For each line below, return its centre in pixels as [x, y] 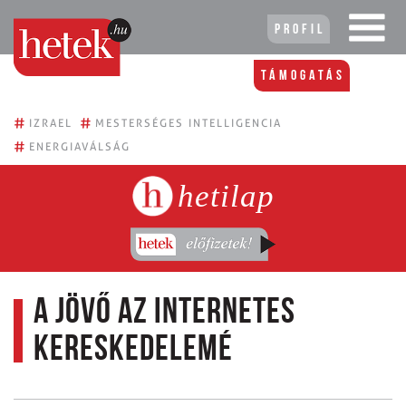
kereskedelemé [133, 350]
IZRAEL [51, 123]
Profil [300, 30]
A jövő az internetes [164, 313]
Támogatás [303, 76]
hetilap [226, 196]
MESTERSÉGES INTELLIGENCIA [188, 123]
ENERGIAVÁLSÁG [80, 146]
